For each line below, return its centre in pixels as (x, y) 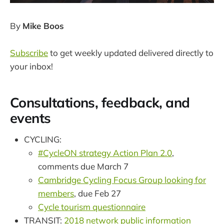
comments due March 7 (83, 166)
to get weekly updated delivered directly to (131, 53)
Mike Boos (43, 25)
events (30, 118)
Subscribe (29, 53)
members (56, 193)
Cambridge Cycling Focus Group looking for (122, 180)
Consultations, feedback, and (100, 102)
